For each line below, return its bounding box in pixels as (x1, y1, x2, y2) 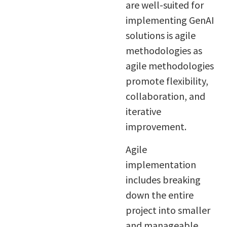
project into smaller (125, 203, 210, 216)
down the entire (125, 188, 194, 201)
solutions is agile (125, 29, 196, 42)
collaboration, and (125, 90, 205, 103)
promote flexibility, (125, 74, 208, 88)
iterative (125, 105, 161, 118)
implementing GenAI (125, 14, 214, 27)
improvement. (125, 120, 186, 133)
